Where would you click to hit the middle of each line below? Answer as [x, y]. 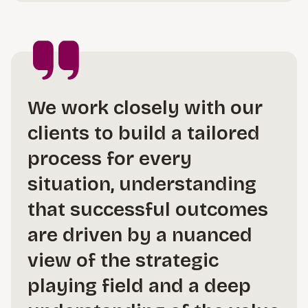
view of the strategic [123, 261]
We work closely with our [145, 108]
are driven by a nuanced [140, 235]
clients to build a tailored [144, 133]
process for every [110, 159]
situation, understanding [142, 184]
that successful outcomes [148, 210]
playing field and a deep [139, 286]
